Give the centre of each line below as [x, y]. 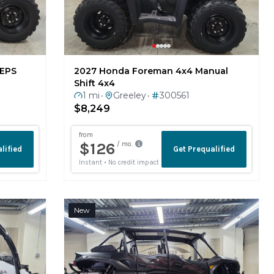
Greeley [130, 95]
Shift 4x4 [94, 83]
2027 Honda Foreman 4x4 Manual [151, 71]
